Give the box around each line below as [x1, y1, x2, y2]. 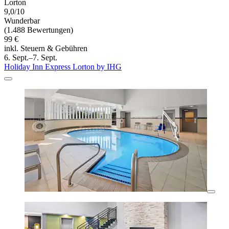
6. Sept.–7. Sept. [4, 53, 57, 62]
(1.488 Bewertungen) [4, 26, 73, 35]
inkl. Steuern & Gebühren [4, 44, 87, 53]
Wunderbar [4, 16, 40, 26]
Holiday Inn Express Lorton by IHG [4, 62, 122, 72]
